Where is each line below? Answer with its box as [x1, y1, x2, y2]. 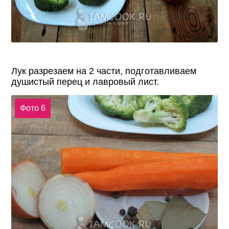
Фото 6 [19, 103, 45, 112]
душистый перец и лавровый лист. [11, 77, 159, 87]
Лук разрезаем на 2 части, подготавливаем [11, 66, 197, 77]
